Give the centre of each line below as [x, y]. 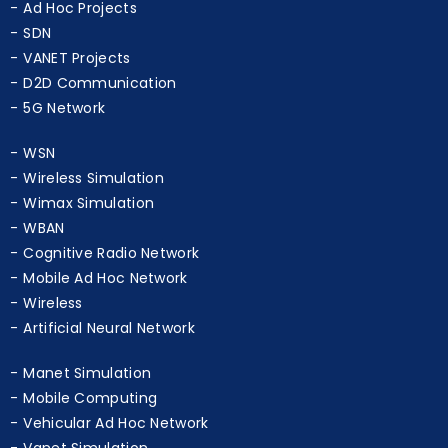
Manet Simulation [87, 350]
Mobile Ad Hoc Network [105, 255]
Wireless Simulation [94, 155]
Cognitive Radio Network [111, 230]
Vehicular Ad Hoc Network [116, 400]
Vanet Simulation [86, 425]
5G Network [64, 85]
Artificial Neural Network [109, 305]
